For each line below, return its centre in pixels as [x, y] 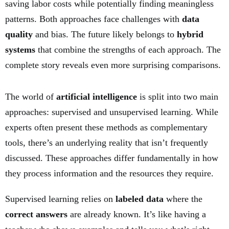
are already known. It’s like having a [137, 214]
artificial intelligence [97, 97]
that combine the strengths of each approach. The [128, 50]
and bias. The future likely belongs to [105, 35]
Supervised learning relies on [60, 199]
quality [19, 35]
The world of [31, 97]
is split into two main [178, 97]
